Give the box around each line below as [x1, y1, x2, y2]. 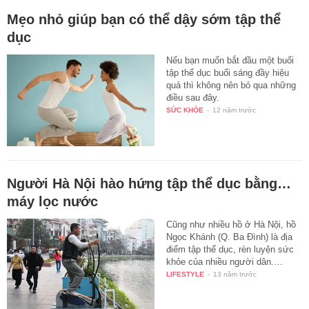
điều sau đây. [166, 92, 220, 103]
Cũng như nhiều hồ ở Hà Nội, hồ [166, 219, 297, 230]
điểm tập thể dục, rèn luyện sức [166, 244, 295, 255]
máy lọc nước [7, 194, 98, 210]
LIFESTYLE [166, 270, 205, 279]
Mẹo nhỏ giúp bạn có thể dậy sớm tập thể [7, 11, 281, 27]
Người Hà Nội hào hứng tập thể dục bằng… [7, 176, 291, 192]
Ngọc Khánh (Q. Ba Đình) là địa [166, 232, 293, 243]
